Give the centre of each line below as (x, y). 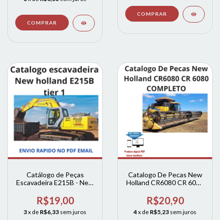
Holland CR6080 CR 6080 (165, 183)
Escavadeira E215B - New (55, 183)
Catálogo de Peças (55, 175)
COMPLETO (165, 191)
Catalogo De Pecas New (165, 175)
